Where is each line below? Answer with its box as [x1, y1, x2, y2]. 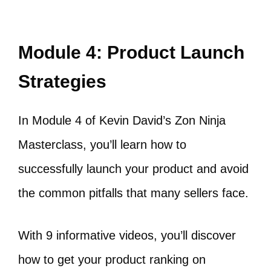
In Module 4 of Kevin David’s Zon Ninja [18, 114, 226, 128]
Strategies [18, 71, 106, 92]
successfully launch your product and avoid [18, 162, 249, 176]
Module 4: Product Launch [18, 42, 244, 63]
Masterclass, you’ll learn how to [18, 138, 186, 152]
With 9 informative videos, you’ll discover [18, 229, 236, 243]
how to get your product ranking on [18, 253, 206, 267]
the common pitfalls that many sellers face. [18, 186, 249, 200]
